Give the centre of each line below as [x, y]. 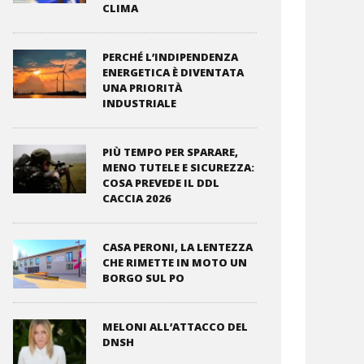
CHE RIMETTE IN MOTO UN [175, 262]
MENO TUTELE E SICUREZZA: [178, 167]
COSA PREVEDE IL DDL [161, 183]
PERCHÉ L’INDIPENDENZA [170, 57]
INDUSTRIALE [139, 103]
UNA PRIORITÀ [142, 88]
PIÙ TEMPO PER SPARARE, [170, 152]
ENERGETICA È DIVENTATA [173, 72]
